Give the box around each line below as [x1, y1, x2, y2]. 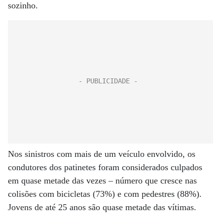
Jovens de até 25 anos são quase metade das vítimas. [8, 202, 196, 212]
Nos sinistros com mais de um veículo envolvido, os [8, 149, 195, 159]
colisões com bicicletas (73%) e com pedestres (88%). [8, 189, 202, 199]
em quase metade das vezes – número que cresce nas [8, 176, 197, 185]
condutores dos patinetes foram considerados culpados [8, 162, 202, 172]
